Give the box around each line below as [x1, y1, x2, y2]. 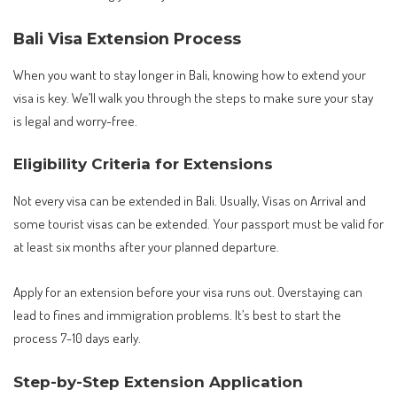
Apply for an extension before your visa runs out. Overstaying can [13, 283, 362, 301]
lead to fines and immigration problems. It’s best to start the [13, 306, 341, 324]
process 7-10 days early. [13, 329, 141, 347]
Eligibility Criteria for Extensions [13, 155, 273, 174]
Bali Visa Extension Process [13, 28, 241, 48]
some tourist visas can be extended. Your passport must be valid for [13, 214, 384, 232]
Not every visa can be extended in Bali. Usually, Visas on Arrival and [13, 191, 366, 209]
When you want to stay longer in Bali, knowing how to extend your [13, 65, 366, 83]
